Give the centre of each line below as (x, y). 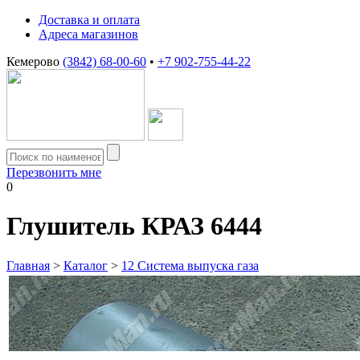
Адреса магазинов (88, 34)
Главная (28, 265)
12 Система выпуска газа (190, 265)
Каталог (86, 265)
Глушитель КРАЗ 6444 (134, 226)
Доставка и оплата (89, 20)
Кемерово (35, 61)
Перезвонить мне (54, 172)
